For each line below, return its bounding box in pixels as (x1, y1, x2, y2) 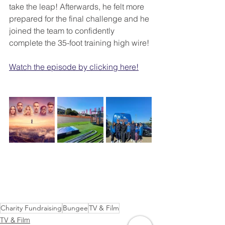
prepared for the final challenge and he (9, 14, 151, 24)
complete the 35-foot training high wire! (9, 38, 149, 48)
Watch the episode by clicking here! (9, 62, 139, 72)
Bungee (63, 203, 88, 212)
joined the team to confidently (9, 26, 117, 36)
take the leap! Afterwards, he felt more (9, 2, 146, 12)
